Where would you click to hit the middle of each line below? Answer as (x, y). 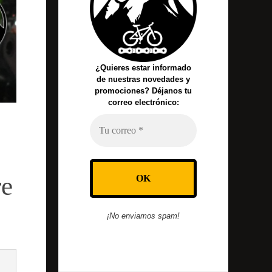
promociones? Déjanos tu (143, 91)
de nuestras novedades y (143, 80)
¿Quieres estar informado (143, 68)
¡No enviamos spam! (143, 216)
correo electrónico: (143, 103)
